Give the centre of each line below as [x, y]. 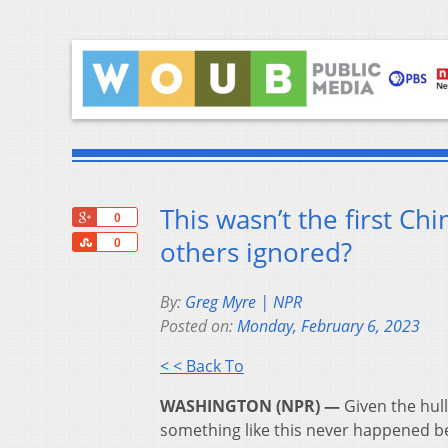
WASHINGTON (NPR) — [250, 406]
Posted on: [198, 326]
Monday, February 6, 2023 [328, 326]
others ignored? [256, 253]
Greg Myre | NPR [243, 302]
